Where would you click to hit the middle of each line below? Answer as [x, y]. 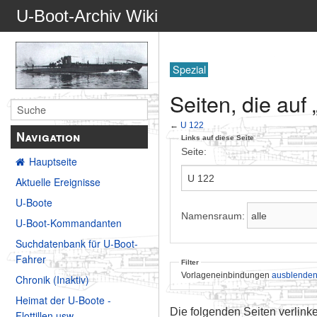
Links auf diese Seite [217, 138]
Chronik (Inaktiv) [52, 280]
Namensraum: [213, 215]
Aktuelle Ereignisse [58, 182]
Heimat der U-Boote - [63, 300]
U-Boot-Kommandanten [69, 223]
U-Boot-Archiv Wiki [87, 16]
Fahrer [31, 259]
